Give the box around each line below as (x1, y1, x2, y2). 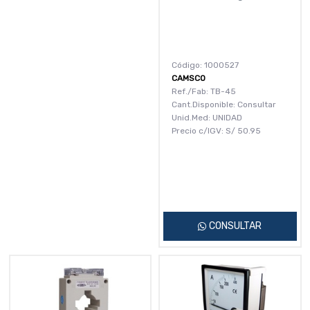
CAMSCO (172, 73, 206, 83)
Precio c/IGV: (172, 125, 224, 136)
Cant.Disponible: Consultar (172, 99, 276, 109)
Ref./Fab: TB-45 (172, 86, 236, 96)
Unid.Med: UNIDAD (172, 112, 242, 122)
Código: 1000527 (172, 60, 239, 70)
